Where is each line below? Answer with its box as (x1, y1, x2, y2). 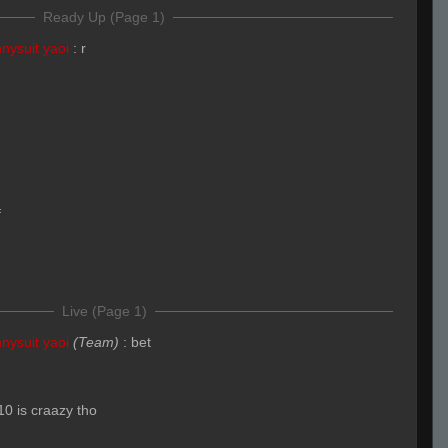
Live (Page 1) (61, 303, 147, 319)
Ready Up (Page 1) (43, 9, 165, 25)
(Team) (73, 333, 119, 350)
